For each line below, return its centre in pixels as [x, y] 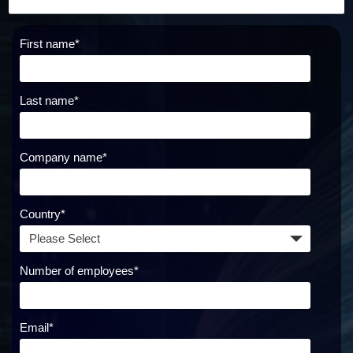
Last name [47, 100]
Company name [61, 157]
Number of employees [77, 270]
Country [40, 214]
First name [47, 43]
